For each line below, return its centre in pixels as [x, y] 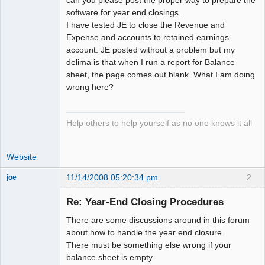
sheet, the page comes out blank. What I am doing [161, 74]
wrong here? [90, 87]
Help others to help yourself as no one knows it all [159, 123]
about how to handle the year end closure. [145, 233]
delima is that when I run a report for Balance [151, 62]
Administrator [28, 188]
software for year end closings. [124, 12]
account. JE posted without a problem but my [151, 49]
